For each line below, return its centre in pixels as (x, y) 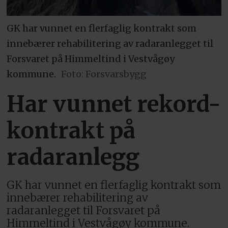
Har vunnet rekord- (114, 104)
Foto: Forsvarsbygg (104, 74)
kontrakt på (71, 130)
